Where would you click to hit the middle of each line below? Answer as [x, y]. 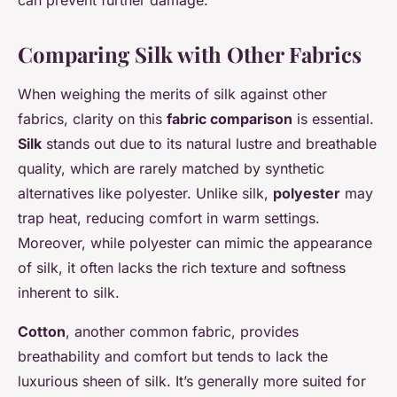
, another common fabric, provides [182, 332]
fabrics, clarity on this [92, 119]
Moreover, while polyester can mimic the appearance [195, 243]
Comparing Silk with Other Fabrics [190, 54]
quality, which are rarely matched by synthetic [171, 169]
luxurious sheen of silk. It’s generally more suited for [192, 381]
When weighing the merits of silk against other [172, 94]
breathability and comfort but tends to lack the [173, 357]
